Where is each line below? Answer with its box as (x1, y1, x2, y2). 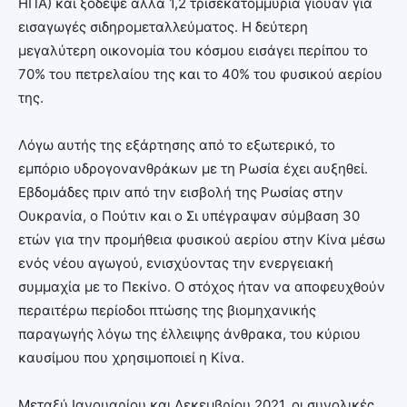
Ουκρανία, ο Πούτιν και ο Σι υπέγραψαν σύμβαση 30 (18, 206, 360, 224)
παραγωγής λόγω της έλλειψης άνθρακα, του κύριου (18, 324, 361, 342)
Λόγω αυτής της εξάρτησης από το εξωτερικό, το (18, 135, 335, 154)
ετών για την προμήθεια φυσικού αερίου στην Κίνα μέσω (18, 230, 385, 248)
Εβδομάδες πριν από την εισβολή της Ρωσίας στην (18, 183, 343, 201)
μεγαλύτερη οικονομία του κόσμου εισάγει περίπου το (18, 41, 368, 59)
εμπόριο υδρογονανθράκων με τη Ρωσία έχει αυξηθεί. (18, 159, 368, 177)
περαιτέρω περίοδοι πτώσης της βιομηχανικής (18, 301, 316, 319)
